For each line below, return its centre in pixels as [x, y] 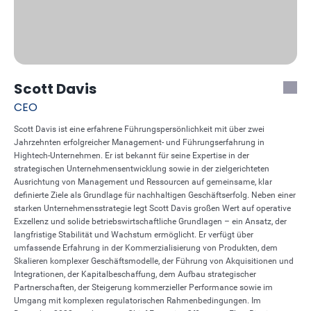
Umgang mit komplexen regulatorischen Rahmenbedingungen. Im [137, 301]
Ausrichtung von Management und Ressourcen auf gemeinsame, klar [143, 182]
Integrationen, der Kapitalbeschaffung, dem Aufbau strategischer [135, 274]
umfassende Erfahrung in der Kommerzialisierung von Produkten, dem [146, 248]
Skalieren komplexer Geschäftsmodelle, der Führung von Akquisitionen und [154, 261]
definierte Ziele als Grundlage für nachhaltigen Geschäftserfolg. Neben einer [155, 195]
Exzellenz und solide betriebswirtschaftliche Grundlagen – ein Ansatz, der [150, 221]
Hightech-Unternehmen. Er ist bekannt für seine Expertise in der [132, 155]
